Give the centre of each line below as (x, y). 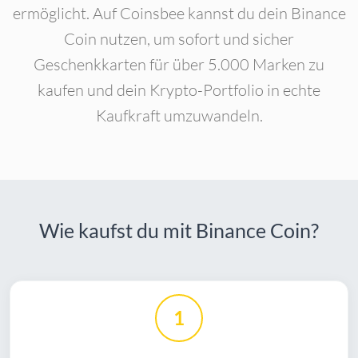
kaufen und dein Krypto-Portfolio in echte (179, 90)
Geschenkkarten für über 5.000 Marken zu (179, 65)
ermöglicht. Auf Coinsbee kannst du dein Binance (179, 14)
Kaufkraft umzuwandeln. (179, 116)
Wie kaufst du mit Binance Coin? (179, 231)
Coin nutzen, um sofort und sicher (179, 39)
